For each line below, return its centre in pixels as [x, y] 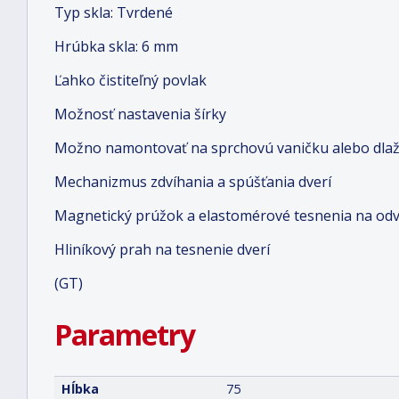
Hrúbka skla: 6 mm [116, 46]
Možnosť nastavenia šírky [140, 114]
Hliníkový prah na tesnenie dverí [162, 249]
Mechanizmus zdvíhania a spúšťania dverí [193, 182]
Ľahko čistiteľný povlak [130, 80]
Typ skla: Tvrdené [114, 12]
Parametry [125, 334]
